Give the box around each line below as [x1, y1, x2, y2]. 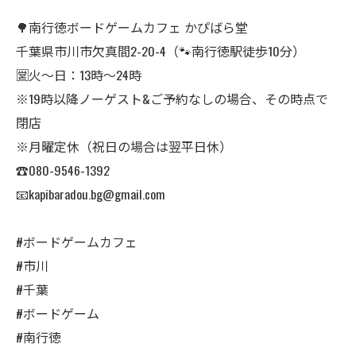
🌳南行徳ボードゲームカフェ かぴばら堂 [16, 17, 248, 37]
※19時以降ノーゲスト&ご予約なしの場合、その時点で [16, 89, 328, 108]
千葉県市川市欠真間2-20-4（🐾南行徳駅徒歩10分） [16, 41, 305, 60]
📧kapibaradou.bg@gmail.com [16, 184, 165, 203]
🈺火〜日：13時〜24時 [16, 65, 141, 84]
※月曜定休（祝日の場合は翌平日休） [16, 137, 232, 156]
